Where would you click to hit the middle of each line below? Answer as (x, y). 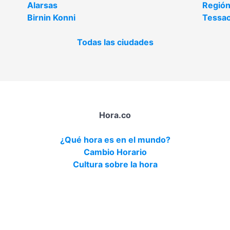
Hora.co (115, 115)
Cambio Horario (115, 152)
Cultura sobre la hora (115, 164)
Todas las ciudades (115, 42)
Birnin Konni (51, 17)
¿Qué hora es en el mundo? (115, 140)
